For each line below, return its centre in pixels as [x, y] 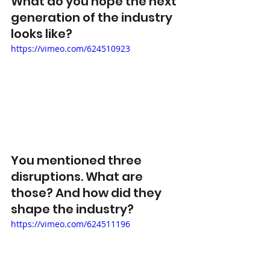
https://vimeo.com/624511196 [71, 224]
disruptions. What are [78, 177]
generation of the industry [93, 17]
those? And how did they [87, 193]
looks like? [43, 33]
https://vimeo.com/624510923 [71, 48]
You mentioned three [77, 161]
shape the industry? [74, 209]
